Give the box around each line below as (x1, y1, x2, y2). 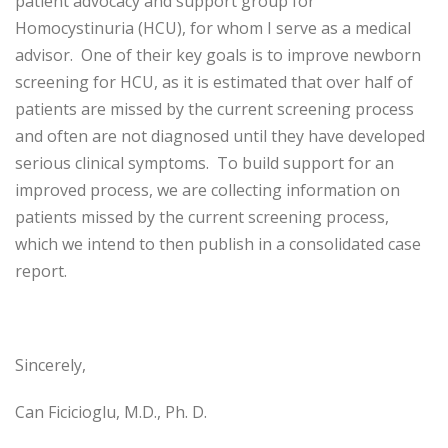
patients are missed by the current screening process (15, 98, 414, 120)
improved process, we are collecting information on (15, 179, 400, 201)
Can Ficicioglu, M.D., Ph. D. (15, 401, 207, 423)
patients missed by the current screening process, (15, 206, 389, 228)
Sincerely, (15, 354, 86, 376)
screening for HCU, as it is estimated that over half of (15, 71, 413, 93)
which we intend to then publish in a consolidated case (15, 233, 421, 255)
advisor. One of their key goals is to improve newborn (15, 44, 421, 66)
